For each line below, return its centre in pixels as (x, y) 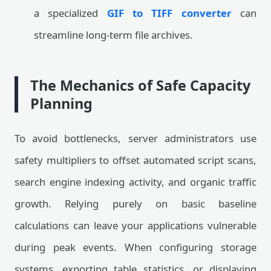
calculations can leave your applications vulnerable (135, 225)
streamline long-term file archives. (113, 35)
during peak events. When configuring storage (135, 247)
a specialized (70, 13)
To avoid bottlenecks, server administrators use (135, 138)
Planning (61, 103)
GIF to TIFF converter (169, 13)
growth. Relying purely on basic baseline (135, 204)
